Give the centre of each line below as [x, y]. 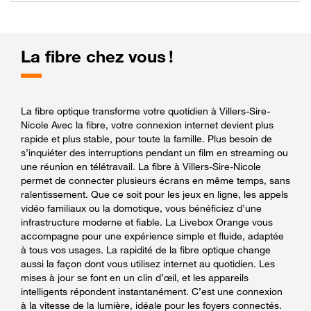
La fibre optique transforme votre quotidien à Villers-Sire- [145, 110]
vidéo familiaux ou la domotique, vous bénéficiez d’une [141, 208]
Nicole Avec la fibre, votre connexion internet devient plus [147, 124]
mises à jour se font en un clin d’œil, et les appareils [135, 277]
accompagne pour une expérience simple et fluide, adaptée [152, 235]
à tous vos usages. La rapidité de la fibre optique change [146, 249]
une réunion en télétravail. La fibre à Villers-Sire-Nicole [141, 166]
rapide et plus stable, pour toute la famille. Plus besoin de [146, 138]
